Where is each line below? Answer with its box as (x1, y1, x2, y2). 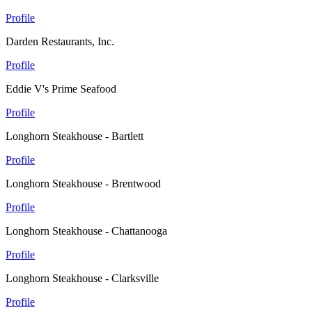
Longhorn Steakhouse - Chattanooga (6, 225, 167, 237)
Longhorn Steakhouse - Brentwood (6, 178, 161, 190)
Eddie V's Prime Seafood (6, 83, 116, 95)
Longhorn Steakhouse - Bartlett (6, 130, 143, 143)
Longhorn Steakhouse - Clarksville (6, 272, 159, 285)
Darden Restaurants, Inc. (6, 36, 114, 48)
